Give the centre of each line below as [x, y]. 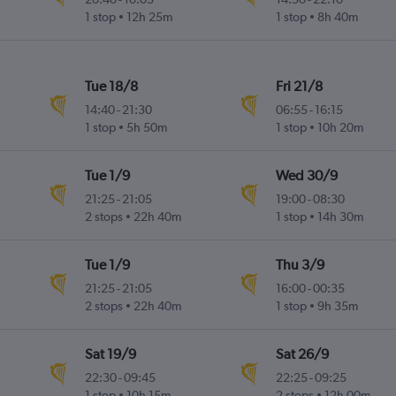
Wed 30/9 [306, 176]
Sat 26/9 [302, 354]
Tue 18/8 [112, 87]
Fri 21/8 [299, 87]
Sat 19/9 [111, 354]
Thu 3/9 [300, 265]
